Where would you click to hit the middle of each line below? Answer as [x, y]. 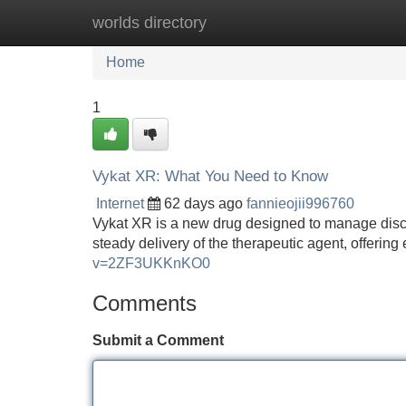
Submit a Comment [158, 340]
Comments [145, 303]
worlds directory [150, 23]
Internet [120, 203]
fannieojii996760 [300, 203]
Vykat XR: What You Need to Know [210, 176]
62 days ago [203, 203]
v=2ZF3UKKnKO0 [151, 263]
